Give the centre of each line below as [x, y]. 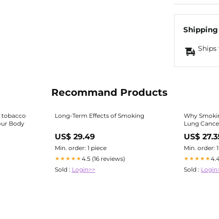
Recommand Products [109, 92]
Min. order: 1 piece [80, 148]
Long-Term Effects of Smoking [99, 115]
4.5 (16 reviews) [103, 158]
